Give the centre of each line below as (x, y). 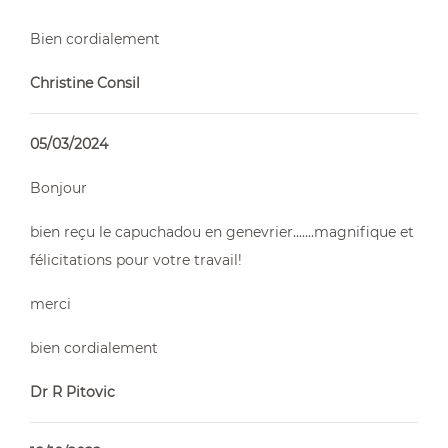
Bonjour (58, 188)
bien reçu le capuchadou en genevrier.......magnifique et (222, 232)
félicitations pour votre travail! (136, 260)
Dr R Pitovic (72, 392)
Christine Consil (85, 83)
